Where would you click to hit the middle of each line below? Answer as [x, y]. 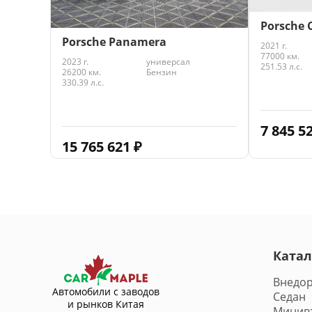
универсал [168, 62]
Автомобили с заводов [106, 292]
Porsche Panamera [114, 42]
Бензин [161, 72]
